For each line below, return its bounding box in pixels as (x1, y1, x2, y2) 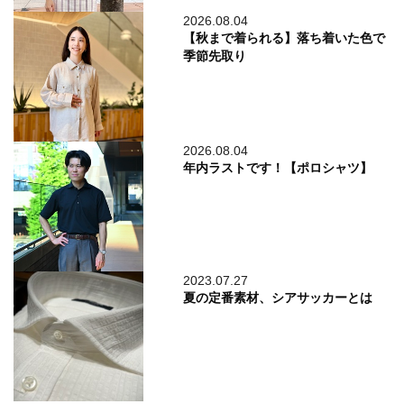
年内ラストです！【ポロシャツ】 (183, 161, 373, 176)
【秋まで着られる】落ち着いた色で (183, 32, 386, 46)
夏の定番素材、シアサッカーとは (183, 291, 373, 306)
